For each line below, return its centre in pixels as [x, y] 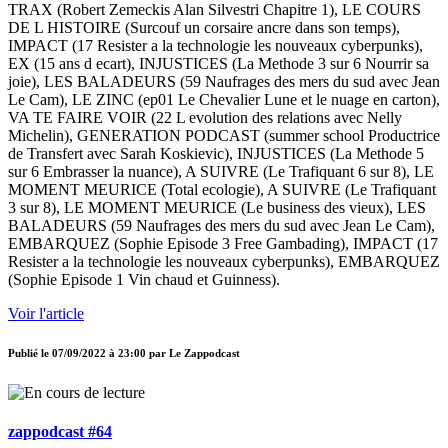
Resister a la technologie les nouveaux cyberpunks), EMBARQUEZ [224, 262]
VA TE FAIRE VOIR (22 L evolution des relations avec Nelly [205, 118]
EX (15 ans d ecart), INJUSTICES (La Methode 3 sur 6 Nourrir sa [218, 64]
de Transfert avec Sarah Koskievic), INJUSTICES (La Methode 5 [216, 154]
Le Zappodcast [204, 353]
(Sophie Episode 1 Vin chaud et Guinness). [144, 280]
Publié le [30, 353]
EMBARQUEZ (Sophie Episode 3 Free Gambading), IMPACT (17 [223, 244]
